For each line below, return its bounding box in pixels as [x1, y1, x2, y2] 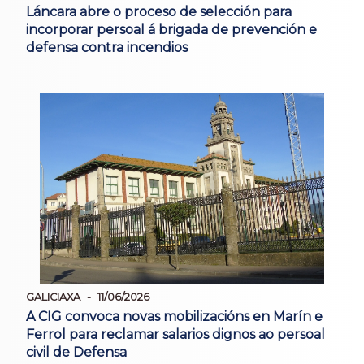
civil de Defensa [26, 344, 127, 360]
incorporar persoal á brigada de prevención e [26, 21, 317, 37]
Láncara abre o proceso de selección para [26, 3, 292, 19]
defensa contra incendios [26, 39, 188, 55]
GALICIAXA [26, 290, 80, 303]
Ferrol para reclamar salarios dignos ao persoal [26, 326, 325, 342]
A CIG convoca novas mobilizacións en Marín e [26, 308, 323, 324]
